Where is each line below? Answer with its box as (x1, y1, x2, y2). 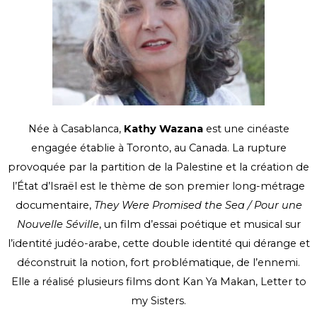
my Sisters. (131, 294, 186, 308)
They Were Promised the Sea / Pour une (93, 199, 302, 212)
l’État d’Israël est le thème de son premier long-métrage (12, 180, 305, 193)
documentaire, (15, 199, 94, 212)
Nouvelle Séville (16, 218, 99, 231)
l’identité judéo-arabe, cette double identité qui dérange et (7, 237, 310, 250)
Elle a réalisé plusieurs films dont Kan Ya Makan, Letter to (11, 275, 306, 289)
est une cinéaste (202, 122, 289, 136)
